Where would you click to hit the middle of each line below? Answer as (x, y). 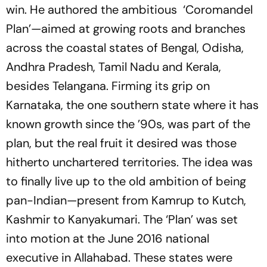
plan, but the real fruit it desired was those (121, 143)
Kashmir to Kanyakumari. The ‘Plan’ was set (122, 220)
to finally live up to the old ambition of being (126, 181)
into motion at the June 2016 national (108, 239)
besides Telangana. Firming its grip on (108, 86)
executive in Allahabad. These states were (119, 258)
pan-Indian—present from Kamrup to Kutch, (126, 201)
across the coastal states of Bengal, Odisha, (125, 48)
